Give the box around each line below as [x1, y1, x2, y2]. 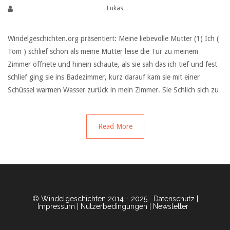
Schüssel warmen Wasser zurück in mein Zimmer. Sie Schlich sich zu [8, 85, 219, 94]
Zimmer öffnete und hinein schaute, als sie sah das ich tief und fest [8, 60, 217, 68]
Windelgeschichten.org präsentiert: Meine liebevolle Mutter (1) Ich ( [8, 34, 219, 43]
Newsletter [153, 202, 188, 210]
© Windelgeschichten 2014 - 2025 [32, 195, 147, 203]
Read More [98, 122, 132, 130]
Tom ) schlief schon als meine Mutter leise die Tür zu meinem [8, 47, 198, 55]
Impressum [37, 202, 75, 210]
